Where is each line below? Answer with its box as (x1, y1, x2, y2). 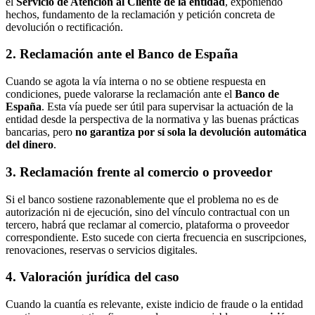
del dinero (6, 139, 53, 151)
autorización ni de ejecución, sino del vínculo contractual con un (6, 205, 290, 218)
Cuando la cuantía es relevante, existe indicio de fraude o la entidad (6, 298, 303, 311)
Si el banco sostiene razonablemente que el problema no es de (6, 193, 278, 205)
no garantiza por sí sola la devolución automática (75, 126, 307, 139)
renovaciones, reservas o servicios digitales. (6, 243, 198, 256)
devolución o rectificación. (6, 20, 123, 33)
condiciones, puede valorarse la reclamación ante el (6, 88, 235, 101)
